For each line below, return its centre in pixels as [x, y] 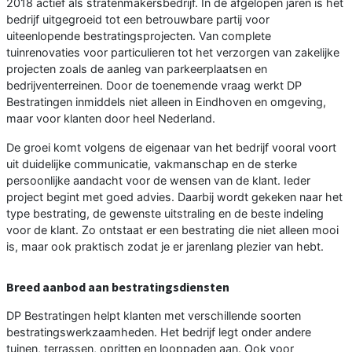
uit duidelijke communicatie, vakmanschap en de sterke [152, 163]
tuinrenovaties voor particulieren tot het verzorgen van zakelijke [173, 52]
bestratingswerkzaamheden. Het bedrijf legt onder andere [159, 332]
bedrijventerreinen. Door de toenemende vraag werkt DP [154, 85]
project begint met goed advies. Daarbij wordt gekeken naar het [174, 196]
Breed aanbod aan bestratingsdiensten [118, 286]
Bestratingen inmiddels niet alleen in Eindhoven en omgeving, [166, 101]
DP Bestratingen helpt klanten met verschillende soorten [154, 315]
